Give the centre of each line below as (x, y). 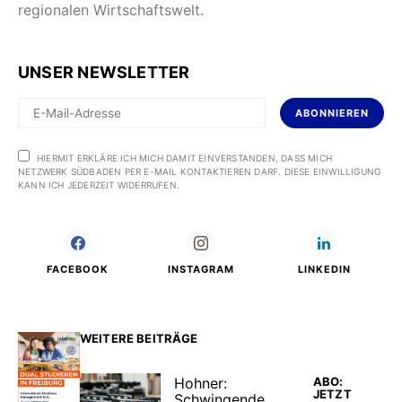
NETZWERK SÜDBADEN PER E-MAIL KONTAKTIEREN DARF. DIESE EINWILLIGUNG (200, 171)
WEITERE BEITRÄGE (139, 338)
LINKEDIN (324, 269)
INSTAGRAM (201, 269)
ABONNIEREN (332, 113)
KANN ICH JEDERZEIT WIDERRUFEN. (99, 184)
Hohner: (201, 384)
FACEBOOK (78, 269)
